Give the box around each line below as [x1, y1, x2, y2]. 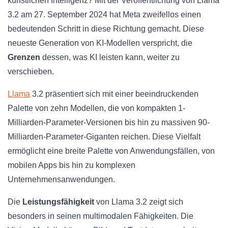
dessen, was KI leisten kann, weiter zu [40, 53, 180, 62]
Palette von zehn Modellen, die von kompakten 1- [8, 104, 185, 113]
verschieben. [8, 67, 54, 76]
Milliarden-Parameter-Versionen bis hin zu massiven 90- [8, 118, 210, 127]
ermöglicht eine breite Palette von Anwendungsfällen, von [8, 147, 215, 156]
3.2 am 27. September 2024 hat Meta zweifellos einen [8, 10, 201, 19]
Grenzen [8, 53, 40, 62]
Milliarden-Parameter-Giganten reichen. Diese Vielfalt [8, 132, 201, 141]
